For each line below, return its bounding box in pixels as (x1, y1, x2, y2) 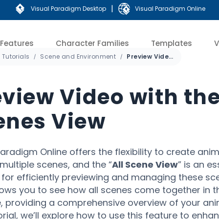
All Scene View (111, 158, 178, 171)
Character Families (56, 38, 129, 48)
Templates (151, 38, 192, 48)
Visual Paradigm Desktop (30, 4, 106, 13)
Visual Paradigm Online (134, 4, 205, 13)
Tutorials (1, 52, 30, 61)
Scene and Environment (40, 52, 116, 61)
